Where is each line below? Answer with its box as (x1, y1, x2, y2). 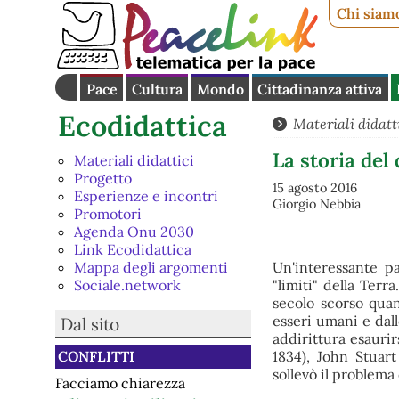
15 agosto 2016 (272, 180, 357, 197)
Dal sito (60, 313, 119, 336)
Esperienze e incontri (73, 187, 218, 206)
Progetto (73, 169, 132, 188)
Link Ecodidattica (73, 240, 191, 259)
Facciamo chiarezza (55, 374, 185, 393)
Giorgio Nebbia (272, 196, 361, 213)
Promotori (73, 205, 142, 224)
